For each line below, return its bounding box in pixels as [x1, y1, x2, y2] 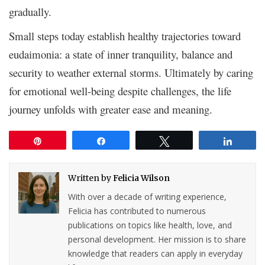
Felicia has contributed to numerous [68, 205, 206, 217]
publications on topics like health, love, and [68, 219, 232, 231]
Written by [68, 173, 114, 184]
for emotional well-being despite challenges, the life [9, 83, 231, 99]
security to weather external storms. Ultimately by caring [9, 65, 253, 80]
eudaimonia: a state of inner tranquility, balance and [9, 47, 232, 62]
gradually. [9, 4, 51, 20]
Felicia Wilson [113, 173, 170, 184]
